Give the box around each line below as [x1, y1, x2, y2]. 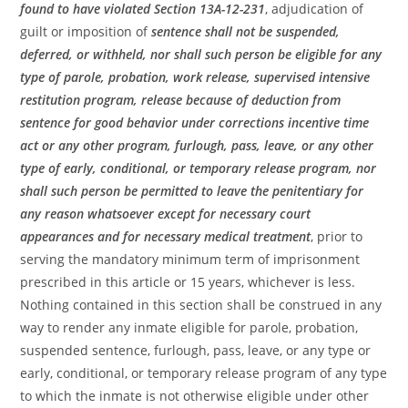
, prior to [311, 228, 363, 246]
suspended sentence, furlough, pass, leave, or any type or [20, 342, 372, 360]
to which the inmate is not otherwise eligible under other [20, 387, 370, 405]
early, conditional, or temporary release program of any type [20, 364, 388, 382]
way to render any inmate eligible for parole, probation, [20, 319, 359, 337]
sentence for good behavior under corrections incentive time [20, 114, 370, 132]
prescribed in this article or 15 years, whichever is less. [20, 273, 356, 291]
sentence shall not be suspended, [151, 23, 341, 41]
